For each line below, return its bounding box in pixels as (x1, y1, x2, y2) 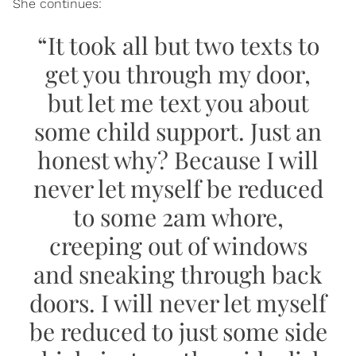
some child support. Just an (34, 114, 322, 147)
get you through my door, (45, 57, 311, 90)
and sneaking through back (33, 257, 323, 290)
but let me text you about (47, 86, 309, 118)
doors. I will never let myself (29, 286, 327, 319)
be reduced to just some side (29, 315, 327, 347)
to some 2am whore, (72, 200, 284, 233)
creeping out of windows (48, 229, 308, 261)
